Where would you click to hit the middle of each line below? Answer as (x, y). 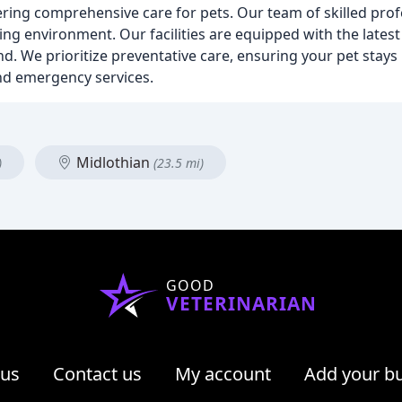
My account (223, 374)
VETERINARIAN (241, 303)
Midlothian (113, 162)
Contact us (97, 374)
